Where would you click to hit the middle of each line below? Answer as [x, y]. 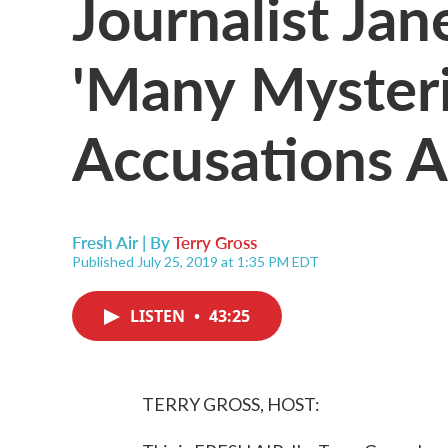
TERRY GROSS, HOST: [231, 404]
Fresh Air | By [122, 242]
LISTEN [159, 316]
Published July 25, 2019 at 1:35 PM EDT [195, 261]
